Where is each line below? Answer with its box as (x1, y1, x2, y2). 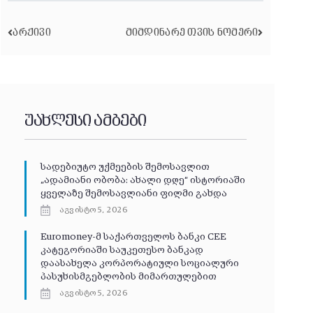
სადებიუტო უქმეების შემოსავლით (40, 162, 210, 173)
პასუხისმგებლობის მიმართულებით (40, 272, 217, 282)
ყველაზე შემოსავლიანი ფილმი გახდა (40, 189, 227, 199)
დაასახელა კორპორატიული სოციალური (40, 259, 239, 269)
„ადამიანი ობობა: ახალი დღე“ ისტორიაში (40, 175, 245, 186)
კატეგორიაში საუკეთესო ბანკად (40, 245, 203, 256)
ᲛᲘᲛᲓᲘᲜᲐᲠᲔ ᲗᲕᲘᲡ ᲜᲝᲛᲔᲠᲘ (125, 27, 259, 38)
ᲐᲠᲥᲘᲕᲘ (13, 27, 51, 38)
